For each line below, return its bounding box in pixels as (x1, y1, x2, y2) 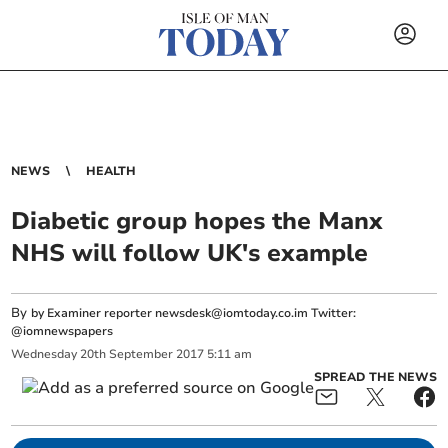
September (109, 346, 174, 363)
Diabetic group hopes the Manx (11, 205, 384, 237)
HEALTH (86, 163, 137, 179)
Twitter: (308, 305, 357, 321)
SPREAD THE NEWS (313, 368, 437, 385)
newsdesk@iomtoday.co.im (155, 305, 309, 321)
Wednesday (11, 346, 78, 363)
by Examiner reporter (31, 305, 156, 321)
